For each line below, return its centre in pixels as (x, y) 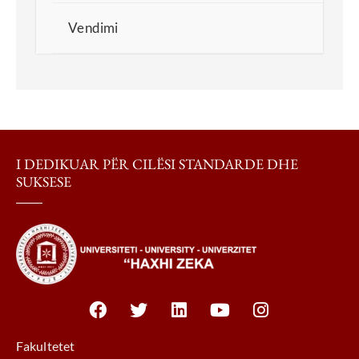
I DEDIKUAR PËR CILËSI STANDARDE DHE (157, 163)
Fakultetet (45, 345)
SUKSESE (44, 181)
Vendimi (93, 27)
